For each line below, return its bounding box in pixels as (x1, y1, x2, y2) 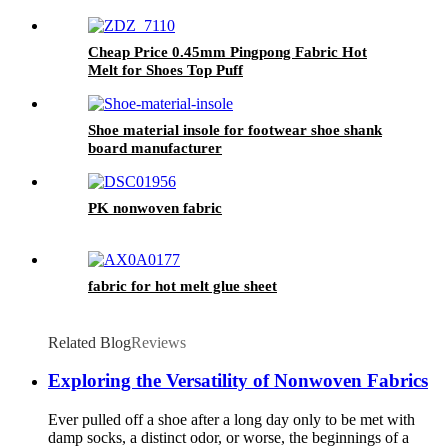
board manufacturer (88, 139, 222, 156)
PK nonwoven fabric (88, 199, 222, 216)
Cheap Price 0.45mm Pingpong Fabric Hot (88, 43, 367, 60)
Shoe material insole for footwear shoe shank (88, 121, 382, 138)
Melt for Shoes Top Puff (88, 61, 243, 78)
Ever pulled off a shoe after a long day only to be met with (48, 411, 415, 429)
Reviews (131, 333, 186, 351)
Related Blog (48, 333, 131, 351)
